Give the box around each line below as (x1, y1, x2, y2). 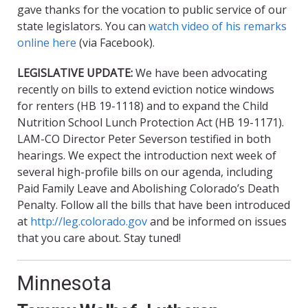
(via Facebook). (76, 35, 155, 51)
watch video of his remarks (148, 19, 287, 34)
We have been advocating (133, 65, 267, 81)
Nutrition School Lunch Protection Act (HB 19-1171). (17, 115, 284, 131)
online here (17, 35, 76, 51)
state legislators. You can (17, 19, 148, 34)
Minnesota (17, 272, 111, 296)
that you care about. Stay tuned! (17, 230, 181, 246)
